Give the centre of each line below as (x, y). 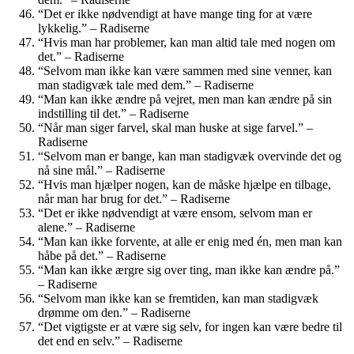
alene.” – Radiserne (87, 227)
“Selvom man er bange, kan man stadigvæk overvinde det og (190, 156)
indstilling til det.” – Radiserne (113, 113)
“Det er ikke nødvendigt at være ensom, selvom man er (175, 213)
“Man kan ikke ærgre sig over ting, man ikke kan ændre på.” (189, 269)
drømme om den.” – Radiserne (114, 312)
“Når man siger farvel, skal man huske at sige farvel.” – (175, 127)
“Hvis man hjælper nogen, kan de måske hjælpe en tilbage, (185, 184)
